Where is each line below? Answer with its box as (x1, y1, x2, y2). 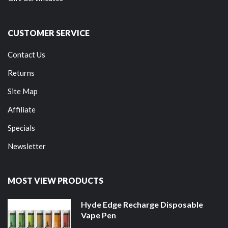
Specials (8, 123, 35, 132)
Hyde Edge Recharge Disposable (80, 199, 203, 209)
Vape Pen (80, 210, 116, 220)
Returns (8, 68, 35, 77)
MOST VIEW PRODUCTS (8, 175, 103, 185)
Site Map (8, 86, 38, 96)
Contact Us (8, 49, 45, 59)
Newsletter (8, 141, 46, 151)
